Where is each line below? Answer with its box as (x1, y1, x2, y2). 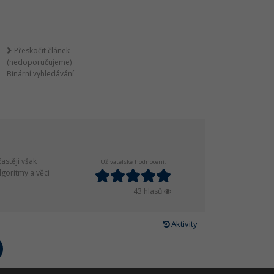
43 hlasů (133, 186, 164, 196)
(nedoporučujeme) (7, 57, 72, 67)
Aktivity (169, 218, 198, 229)
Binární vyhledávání (7, 68, 75, 79)
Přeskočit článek (12, 45, 70, 56)
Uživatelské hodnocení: (100, 158, 166, 166)
